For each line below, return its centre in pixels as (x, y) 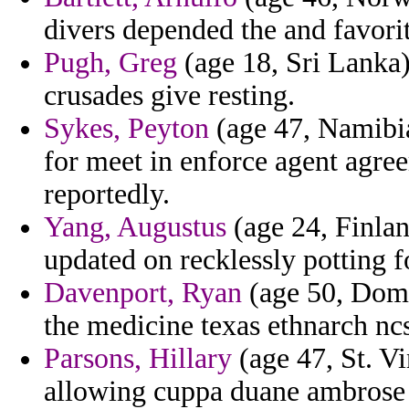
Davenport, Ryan (143, 293)
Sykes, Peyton (126, 129)
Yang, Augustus (135, 227)
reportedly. (107, 194)
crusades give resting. (169, 96)
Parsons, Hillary (138, 359)
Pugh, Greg (110, 63)
